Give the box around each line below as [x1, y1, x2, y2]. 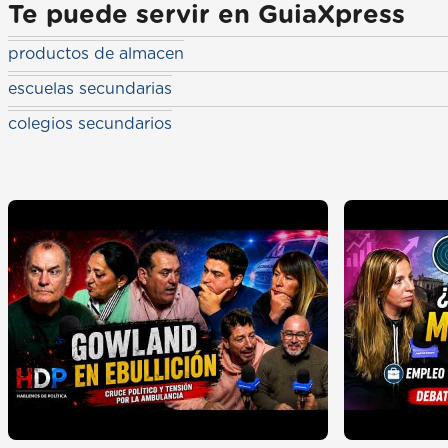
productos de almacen [8, 46, 184, 63]
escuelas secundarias [8, 81, 172, 98]
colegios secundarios [8, 116, 172, 133]
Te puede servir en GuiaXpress [8, 3, 405, 29]
